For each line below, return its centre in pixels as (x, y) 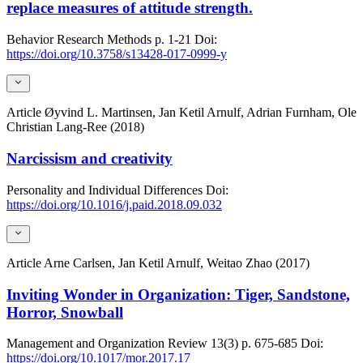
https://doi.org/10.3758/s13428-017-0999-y (117, 53)
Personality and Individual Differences (105, 190)
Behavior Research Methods (79, 39)
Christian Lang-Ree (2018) (75, 127)
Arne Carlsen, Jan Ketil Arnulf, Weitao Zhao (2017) (177, 263)
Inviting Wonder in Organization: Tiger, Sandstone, (178, 294)
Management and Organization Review (107, 344)
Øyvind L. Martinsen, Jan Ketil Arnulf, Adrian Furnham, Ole (201, 113)
